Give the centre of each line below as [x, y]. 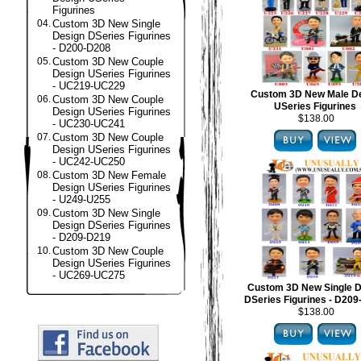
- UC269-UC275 [89, 275]
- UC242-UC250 [89, 162]
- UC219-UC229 [89, 86]
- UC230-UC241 [89, 124]
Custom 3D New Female [109, 175]
